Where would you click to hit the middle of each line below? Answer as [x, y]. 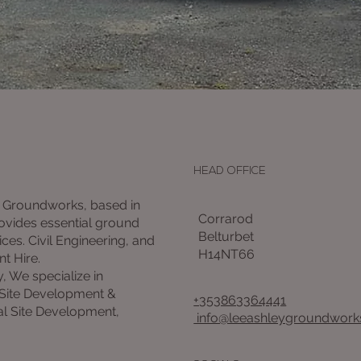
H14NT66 [226, 254]
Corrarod [225, 218]
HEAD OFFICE [230, 171]
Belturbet [226, 236]
